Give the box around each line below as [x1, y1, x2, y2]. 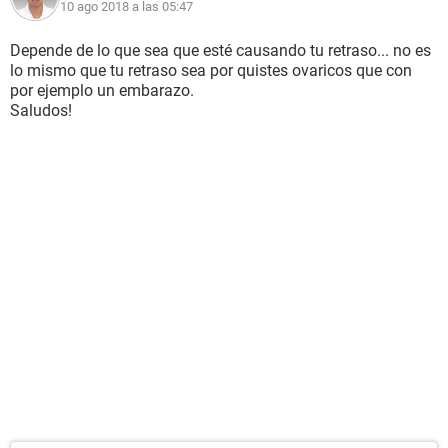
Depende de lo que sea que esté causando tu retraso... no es [10, 41, 431, 60]
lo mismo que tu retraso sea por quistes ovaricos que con [10, 61, 412, 80]
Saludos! [10, 101, 72, 120]
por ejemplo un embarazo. [10, 81, 194, 100]
